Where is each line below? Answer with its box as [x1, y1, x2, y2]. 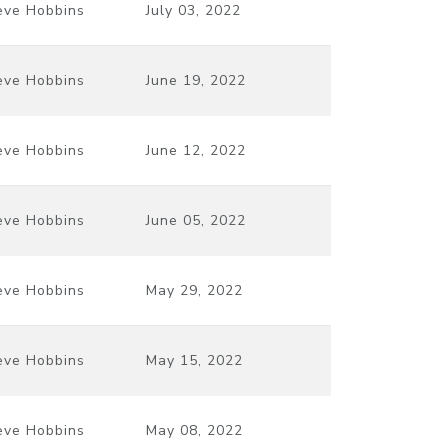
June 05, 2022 [146, 210, 246, 230]
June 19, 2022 [146, 70, 246, 90]
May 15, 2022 [146, 350, 243, 370]
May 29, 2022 [146, 280, 243, 300]
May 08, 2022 [146, 420, 243, 440]
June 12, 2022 [146, 140, 246, 160]
